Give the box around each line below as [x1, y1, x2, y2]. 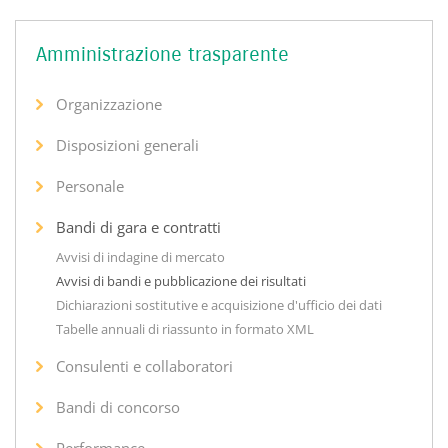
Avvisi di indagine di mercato [56, 247, 225, 266]
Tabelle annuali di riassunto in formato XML [56, 319, 314, 338]
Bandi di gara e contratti [56, 216, 221, 237]
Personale [56, 175, 124, 196]
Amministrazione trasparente [36, 42, 289, 66]
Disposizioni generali [56, 134, 199, 155]
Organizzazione [56, 93, 162, 114]
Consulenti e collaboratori [56, 355, 233, 376]
